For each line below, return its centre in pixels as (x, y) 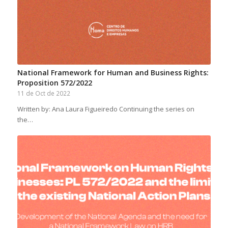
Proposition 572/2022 (54, 82)
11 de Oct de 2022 (44, 93)
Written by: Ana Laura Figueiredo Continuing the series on (106, 109)
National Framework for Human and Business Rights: (113, 72)
